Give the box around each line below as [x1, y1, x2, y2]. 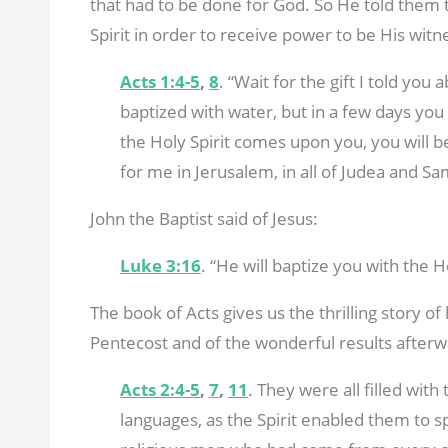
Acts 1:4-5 [119, 69, 200, 93]
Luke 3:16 [119, 253, 201, 277]
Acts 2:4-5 [119, 377, 200, 401]
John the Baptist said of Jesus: [89, 206, 318, 230]
